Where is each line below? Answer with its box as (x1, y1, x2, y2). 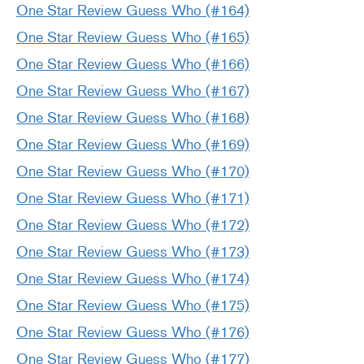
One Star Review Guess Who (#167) (16, 82, 249, 101)
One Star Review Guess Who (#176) (16, 323, 249, 342)
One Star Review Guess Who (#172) (16, 216, 249, 235)
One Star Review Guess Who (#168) (16, 109, 249, 128)
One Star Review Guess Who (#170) (16, 162, 249, 181)
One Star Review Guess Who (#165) (16, 28, 249, 47)
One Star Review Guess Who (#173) (16, 243, 249, 262)
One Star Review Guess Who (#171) (16, 189, 249, 208)
